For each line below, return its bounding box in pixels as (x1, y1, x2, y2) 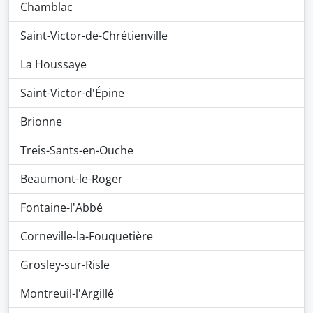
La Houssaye (20, 57, 87, 72)
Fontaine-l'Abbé (20, 200, 103, 215)
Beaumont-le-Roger (20, 171, 123, 187)
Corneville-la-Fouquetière (20, 228, 153, 244)
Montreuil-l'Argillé (20, 286, 114, 301)
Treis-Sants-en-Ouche (20, 143, 133, 158)
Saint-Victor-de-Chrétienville (20, 28, 168, 43)
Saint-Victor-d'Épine (20, 85, 124, 101)
